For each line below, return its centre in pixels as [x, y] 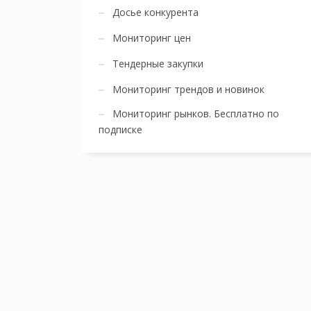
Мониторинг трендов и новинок [188, 89]
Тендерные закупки [158, 64]
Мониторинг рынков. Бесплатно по [196, 114]
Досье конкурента [155, 12]
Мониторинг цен [152, 38]
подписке [120, 129]
